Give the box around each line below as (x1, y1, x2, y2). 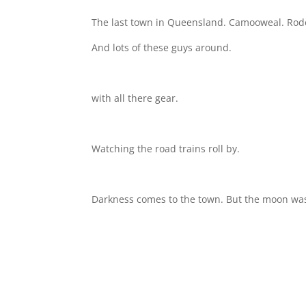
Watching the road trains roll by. (92, 142, 240, 155)
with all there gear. (92, 92, 179, 105)
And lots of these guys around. (92, 41, 232, 54)
